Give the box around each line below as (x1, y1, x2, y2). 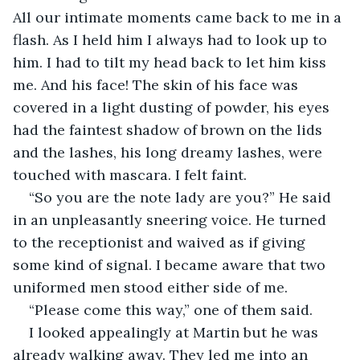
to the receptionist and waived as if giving (13, 232, 309, 252)
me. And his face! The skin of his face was (13, 75, 302, 94)
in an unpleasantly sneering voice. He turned (13, 210, 330, 229)
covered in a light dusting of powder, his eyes (13, 97, 333, 117)
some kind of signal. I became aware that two (13, 255, 329, 274)
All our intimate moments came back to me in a (13, 7, 346, 27)
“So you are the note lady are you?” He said (29, 187, 335, 207)
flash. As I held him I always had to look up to (13, 30, 331, 49)
